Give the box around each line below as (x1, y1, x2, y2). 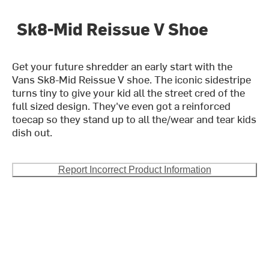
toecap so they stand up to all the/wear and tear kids (12, 110, 257, 126)
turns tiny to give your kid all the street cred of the (12, 84, 246, 100)
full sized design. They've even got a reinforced (12, 97, 231, 113)
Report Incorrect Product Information (58, 164, 211, 175)
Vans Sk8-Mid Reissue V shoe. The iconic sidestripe (12, 71, 252, 86)
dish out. (12, 124, 53, 139)
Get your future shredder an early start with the (12, 58, 233, 73)
